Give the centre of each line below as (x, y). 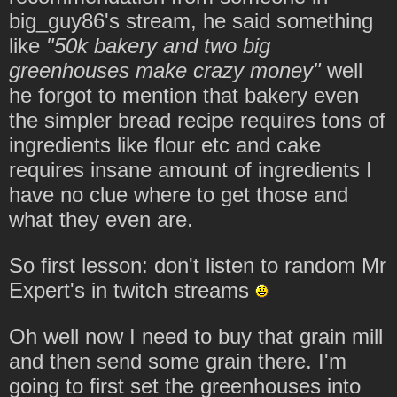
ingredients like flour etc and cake (165, 144)
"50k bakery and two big (158, 45)
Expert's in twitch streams (132, 290)
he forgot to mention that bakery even (184, 95)
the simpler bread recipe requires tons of (197, 120)
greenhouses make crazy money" (165, 70)
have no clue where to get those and (179, 194)
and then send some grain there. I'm (178, 361)
